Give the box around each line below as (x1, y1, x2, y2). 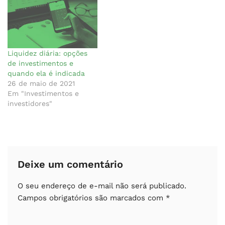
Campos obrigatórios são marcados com (18, 193, 166, 202)
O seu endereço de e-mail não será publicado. (18, 181, 186, 190)
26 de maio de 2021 (8, 79, 75, 87)
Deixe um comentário (18, 158, 123, 170)
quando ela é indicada (8, 69, 85, 77)
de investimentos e (8, 59, 73, 67)
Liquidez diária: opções (8, 49, 87, 57)
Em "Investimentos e (8, 89, 79, 97)
